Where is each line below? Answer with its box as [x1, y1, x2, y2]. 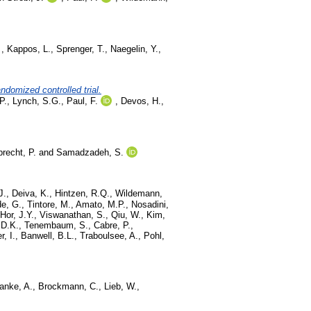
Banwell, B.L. [21, 230, 74, 241]
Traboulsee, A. [80, 230, 138, 241]
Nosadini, [131, 199, 169, 210]
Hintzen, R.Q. [55, 187, 110, 199]
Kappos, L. [7, 44, 51, 55]
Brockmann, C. [38, 281, 99, 292]
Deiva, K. [12, 187, 49, 199]
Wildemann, [115, 187, 162, 199]
